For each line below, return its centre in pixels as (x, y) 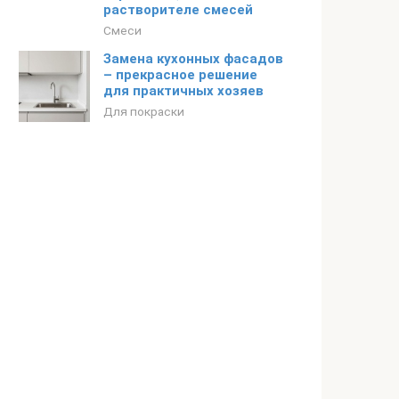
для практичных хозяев (183, 91)
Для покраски (144, 111)
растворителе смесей (178, 10)
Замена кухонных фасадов (193, 59)
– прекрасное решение (180, 75)
